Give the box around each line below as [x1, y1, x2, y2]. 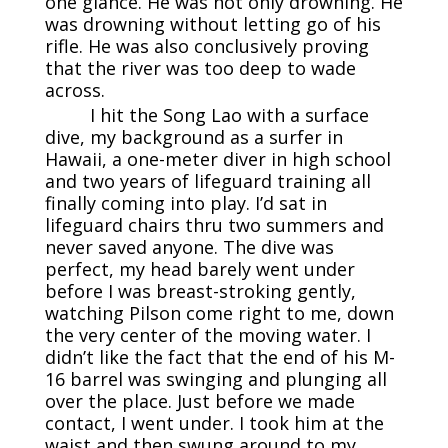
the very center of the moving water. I [44, 323, 371, 348]
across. [44, 78, 105, 103]
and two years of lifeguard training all [44, 169, 371, 194]
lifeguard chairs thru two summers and [44, 213, 384, 238]
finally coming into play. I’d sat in [44, 191, 327, 216]
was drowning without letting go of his [44, 12, 381, 37]
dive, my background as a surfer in [44, 125, 343, 150]
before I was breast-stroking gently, [44, 279, 356, 304]
